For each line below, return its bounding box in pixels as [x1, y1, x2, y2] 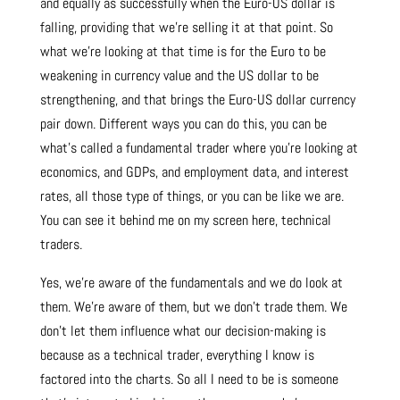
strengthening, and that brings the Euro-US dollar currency [39, 90, 355, 110]
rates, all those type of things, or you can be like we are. [39, 187, 344, 206]
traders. [39, 235, 82, 254]
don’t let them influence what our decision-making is [39, 321, 326, 341]
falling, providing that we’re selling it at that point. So [39, 18, 333, 37]
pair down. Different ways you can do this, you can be [39, 114, 327, 134]
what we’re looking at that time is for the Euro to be [39, 42, 326, 62]
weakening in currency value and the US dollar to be [39, 66, 319, 86]
